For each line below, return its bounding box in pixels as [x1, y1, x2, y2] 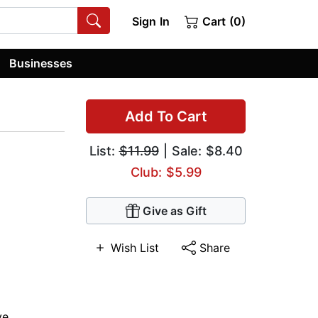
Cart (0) [199, 14, 246, 28]
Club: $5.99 [130, 165, 202, 180]
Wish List [111, 241, 159, 256]
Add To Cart [124, 108, 207, 126]
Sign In [131, 14, 170, 28]
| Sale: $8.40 [158, 143, 243, 159]
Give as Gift [142, 204, 207, 219]
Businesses [9, 55, 73, 70]
